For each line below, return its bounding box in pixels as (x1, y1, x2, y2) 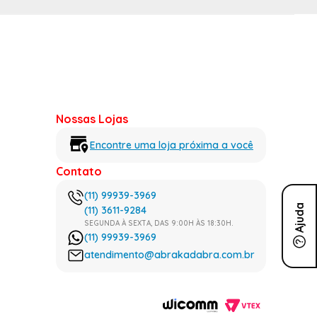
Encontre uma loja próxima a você (90, 138, 253, 151)
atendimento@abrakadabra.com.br (84, 248, 255, 262)
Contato (56, 164, 102, 179)
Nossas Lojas (56, 112, 128, 127)
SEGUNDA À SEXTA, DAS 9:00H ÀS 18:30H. (84, 219, 234, 229)
